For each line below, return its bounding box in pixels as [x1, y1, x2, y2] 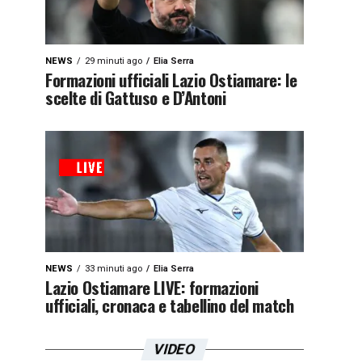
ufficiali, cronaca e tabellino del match [45, 293, 294, 318]
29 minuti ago [85, 56, 142, 66]
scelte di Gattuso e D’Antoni [45, 85, 226, 110]
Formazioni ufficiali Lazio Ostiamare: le [45, 67, 297, 92]
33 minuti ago [85, 263, 142, 274]
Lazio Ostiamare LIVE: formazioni [45, 275, 259, 300]
